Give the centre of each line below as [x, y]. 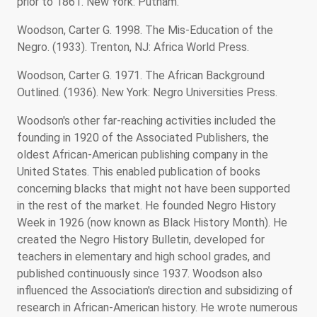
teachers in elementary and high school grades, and [144, 256]
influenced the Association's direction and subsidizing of [155, 290]
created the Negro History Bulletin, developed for [141, 239]
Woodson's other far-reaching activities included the [146, 120]
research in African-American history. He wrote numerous [157, 307]
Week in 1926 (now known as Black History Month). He [152, 222]
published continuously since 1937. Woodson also [140, 273]
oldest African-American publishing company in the [143, 154]
